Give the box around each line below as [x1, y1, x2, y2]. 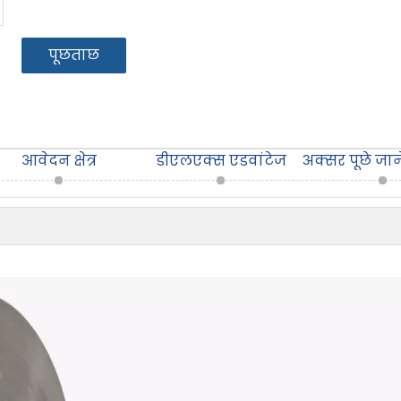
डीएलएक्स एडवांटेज [156, 150, 287, 171]
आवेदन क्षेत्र [21, 150, 97, 171]
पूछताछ [48, 45, 99, 65]
